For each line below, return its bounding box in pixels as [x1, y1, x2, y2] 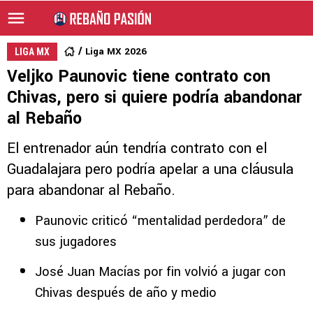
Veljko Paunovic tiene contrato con [7, 65, 270, 88]
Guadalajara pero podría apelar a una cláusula [7, 159, 293, 180]
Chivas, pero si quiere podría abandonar [7, 86, 302, 109]
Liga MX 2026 [85, 45, 147, 58]
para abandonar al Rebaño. [7, 180, 175, 201]
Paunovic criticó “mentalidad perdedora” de [35, 212, 286, 230]
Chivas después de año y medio [35, 284, 217, 302]
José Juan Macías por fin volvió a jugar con [35, 263, 286, 281]
